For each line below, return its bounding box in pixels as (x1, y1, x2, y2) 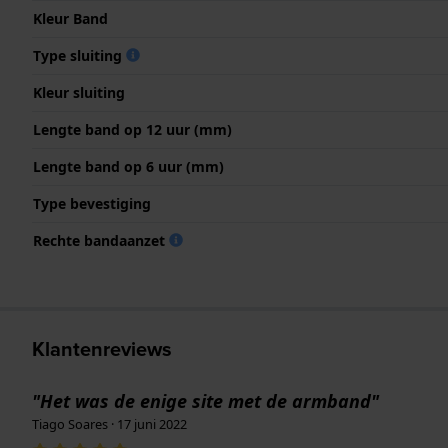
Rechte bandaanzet (33, 230, 169, 250)
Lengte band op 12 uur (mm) (33, 119, 232, 139)
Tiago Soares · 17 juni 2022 (32, 414, 187, 433)
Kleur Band (33, 8, 108, 28)
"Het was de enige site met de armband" (32, 388, 379, 413)
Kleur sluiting (33, 82, 125, 102)
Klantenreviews (32, 333, 172, 363)
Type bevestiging (33, 193, 151, 213)
